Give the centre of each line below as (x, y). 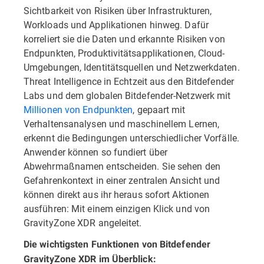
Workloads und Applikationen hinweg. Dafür (116, 24)
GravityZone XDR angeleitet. (84, 222)
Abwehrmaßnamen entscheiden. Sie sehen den (122, 166)
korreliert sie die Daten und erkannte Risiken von (124, 39)
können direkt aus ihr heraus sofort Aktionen (117, 194)
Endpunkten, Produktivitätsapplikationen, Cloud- (124, 53)
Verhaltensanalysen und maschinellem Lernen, (122, 123)
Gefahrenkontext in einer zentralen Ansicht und (122, 180)
